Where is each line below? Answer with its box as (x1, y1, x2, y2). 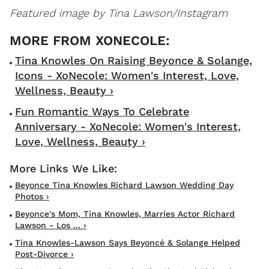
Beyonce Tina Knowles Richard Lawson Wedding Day (15, 180, 234, 190)
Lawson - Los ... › (15, 220, 86, 231)
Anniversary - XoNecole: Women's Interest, (15, 120, 241, 133)
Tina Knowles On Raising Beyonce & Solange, (15, 54, 252, 67)
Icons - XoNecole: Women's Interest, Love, (15, 69, 239, 82)
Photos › (15, 192, 49, 202)
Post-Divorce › (15, 249, 74, 259)
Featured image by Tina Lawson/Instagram (10, 7, 228, 20)
